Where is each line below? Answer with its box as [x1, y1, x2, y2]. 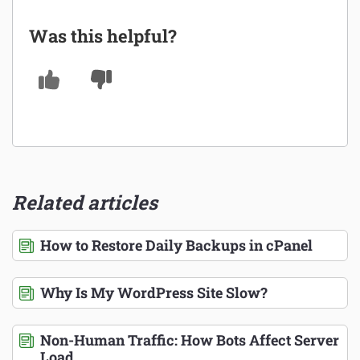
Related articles [12, 189, 157, 215]
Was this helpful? [29, 24, 177, 48]
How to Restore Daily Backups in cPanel [40, 235, 313, 255]
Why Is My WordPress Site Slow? [40, 282, 268, 302]
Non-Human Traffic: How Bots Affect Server [40, 329, 339, 350]
